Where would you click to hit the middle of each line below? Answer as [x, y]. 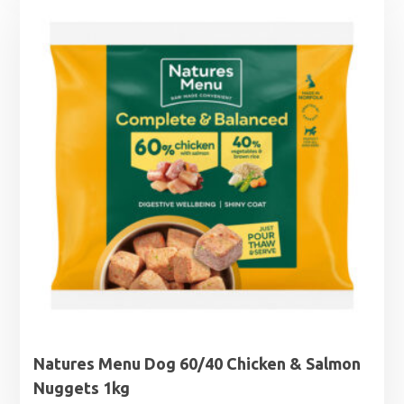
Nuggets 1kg [82, 387]
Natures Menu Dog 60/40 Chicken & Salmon [197, 363]
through [164, 24]
